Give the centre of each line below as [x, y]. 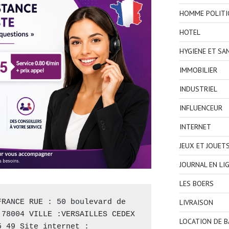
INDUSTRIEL [198, 89]
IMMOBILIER [198, 70]
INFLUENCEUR [201, 108]
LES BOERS [196, 183]
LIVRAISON [196, 202]
